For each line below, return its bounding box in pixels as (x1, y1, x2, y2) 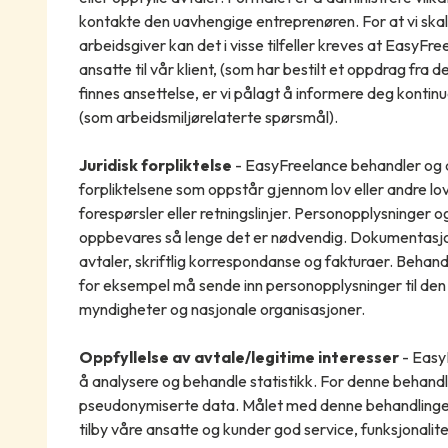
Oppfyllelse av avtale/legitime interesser (78, 347, 402, 368)
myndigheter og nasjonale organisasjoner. (78, 299, 365, 320)
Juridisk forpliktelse (78, 155, 232, 176)
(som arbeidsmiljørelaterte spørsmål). (78, 107, 338, 128)
